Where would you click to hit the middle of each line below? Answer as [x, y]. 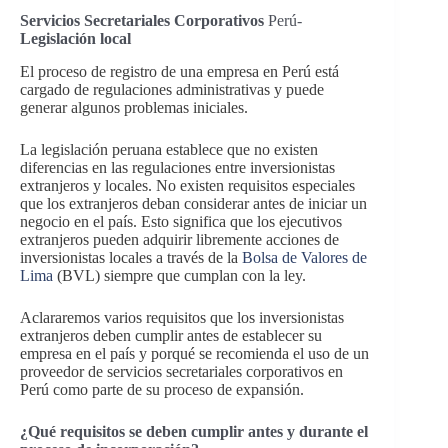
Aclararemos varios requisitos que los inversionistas [182, 317]
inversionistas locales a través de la [131, 257]
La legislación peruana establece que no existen [169, 149]
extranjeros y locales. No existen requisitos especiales [187, 185]
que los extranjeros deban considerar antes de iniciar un [193, 203]
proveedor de [63, 371]
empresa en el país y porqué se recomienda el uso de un [194, 353]
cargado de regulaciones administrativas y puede [172, 89]
